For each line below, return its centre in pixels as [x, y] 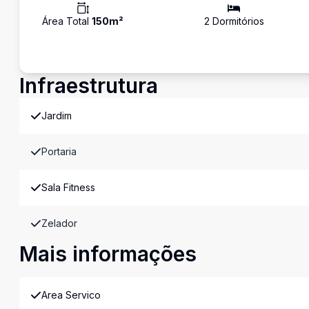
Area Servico [71, 295]
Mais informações [108, 254]
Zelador [59, 223]
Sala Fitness [68, 187]
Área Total [67, 21]
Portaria [59, 151]
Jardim [57, 116]
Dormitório [234, 21]
